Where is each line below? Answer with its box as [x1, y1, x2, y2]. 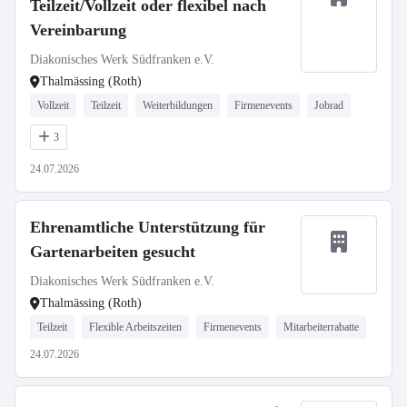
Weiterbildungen [143, 99, 213, 112]
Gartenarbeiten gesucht [30, 243, 195, 261]
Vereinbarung [30, 21, 126, 39]
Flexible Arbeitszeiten [89, 321, 182, 333]
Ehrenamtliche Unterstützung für [30, 218, 265, 236]
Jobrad [314, 99, 343, 112]
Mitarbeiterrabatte [283, 321, 359, 333]
